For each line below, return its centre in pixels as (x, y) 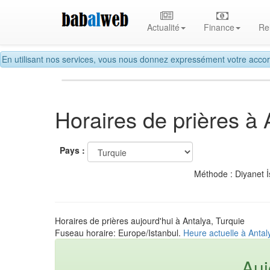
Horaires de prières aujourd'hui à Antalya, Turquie (150, 220)
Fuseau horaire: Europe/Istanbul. (119, 232)
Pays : (72, 150)
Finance (219, 27)
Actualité (164, 27)
